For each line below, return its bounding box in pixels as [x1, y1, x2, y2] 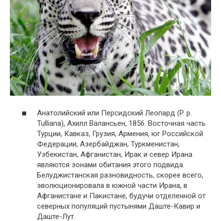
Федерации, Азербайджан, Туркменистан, [37, 140, 180, 148]
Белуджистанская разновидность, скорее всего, [37, 171, 203, 180]
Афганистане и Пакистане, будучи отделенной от [37, 191, 206, 200]
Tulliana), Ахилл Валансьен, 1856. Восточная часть [37, 119, 206, 128]
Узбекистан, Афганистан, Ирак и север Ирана [37, 150, 192, 159]
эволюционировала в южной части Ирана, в [37, 181, 187, 190]
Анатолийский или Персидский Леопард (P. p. [37, 109, 192, 117]
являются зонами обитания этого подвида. [37, 160, 184, 169]
